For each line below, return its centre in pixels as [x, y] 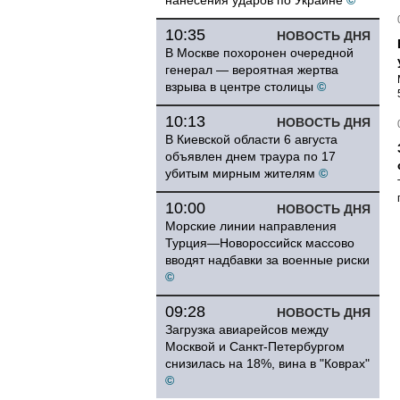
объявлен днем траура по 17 [250, 156]
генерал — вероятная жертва [252, 70]
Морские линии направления [251, 226]
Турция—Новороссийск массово [260, 243]
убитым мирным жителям [240, 173]
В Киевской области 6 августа [251, 139]
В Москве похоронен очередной [259, 53]
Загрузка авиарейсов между [247, 329]
